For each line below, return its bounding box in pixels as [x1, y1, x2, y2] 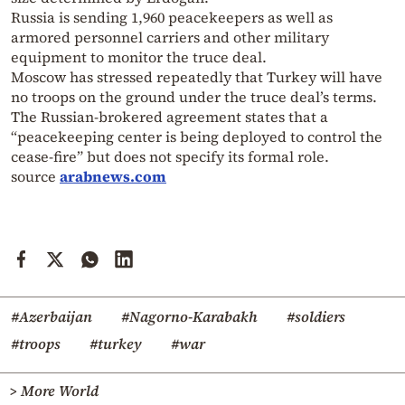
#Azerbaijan [11, 306, 92, 327]
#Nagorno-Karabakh [121, 306, 258, 327]
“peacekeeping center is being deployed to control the [11, 127, 382, 147]
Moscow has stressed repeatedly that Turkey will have [11, 67, 382, 88]
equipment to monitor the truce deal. [11, 47, 267, 68]
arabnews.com [60, 166, 166, 187]
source [11, 166, 60, 187]
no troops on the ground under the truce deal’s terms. [11, 87, 377, 108]
